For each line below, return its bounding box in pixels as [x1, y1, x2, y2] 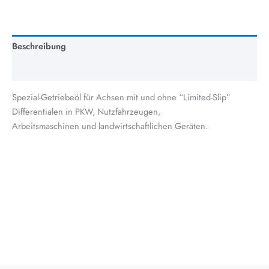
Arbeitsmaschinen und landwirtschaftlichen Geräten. [12, 119, 208, 132]
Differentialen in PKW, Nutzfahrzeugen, [12, 104, 160, 118]
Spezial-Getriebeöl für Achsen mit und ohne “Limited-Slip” [12, 90, 231, 103]
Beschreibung [12, 40, 66, 53]
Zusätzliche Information [12, 62, 103, 76]
